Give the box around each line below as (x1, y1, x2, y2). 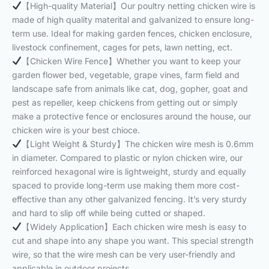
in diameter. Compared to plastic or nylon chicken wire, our (12, 152, 243, 163)
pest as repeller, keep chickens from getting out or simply (12, 97, 238, 107)
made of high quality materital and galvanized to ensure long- (12, 14, 254, 25)
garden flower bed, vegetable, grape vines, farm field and (12, 69, 240, 80)
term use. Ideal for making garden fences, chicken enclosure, (12, 28, 252, 38)
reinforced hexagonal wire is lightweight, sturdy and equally (12, 166, 246, 177)
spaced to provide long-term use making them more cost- (12, 180, 240, 190)
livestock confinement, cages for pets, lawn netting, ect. (12, 41, 232, 52)
